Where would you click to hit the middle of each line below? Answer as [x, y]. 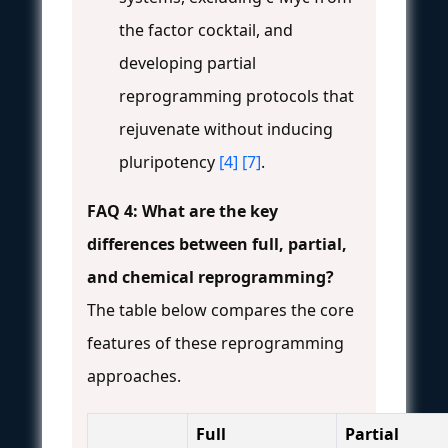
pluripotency [169, 161]
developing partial [187, 62]
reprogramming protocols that [236, 95]
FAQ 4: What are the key [182, 210]
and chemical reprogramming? [210, 276]
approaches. [134, 375]
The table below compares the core [220, 309]
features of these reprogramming [215, 342]
